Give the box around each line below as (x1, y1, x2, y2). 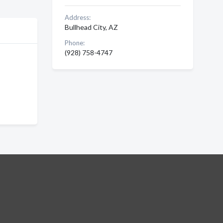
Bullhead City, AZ (64, 23, 118, 31)
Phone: (64, 39, 85, 47)
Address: (64, 13, 91, 21)
